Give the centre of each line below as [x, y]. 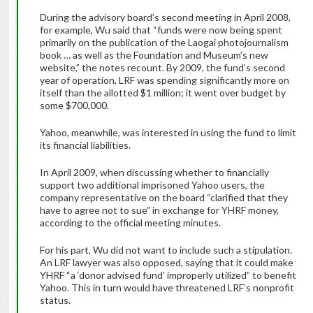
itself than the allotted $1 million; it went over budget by [162, 93]
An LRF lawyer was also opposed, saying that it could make [166, 263]
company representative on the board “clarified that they [163, 198]
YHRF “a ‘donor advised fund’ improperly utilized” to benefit [168, 275]
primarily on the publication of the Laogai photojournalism [164, 43]
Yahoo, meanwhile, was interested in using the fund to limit [168, 133]
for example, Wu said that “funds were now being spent [161, 30]
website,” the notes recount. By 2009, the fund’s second [162, 68]
